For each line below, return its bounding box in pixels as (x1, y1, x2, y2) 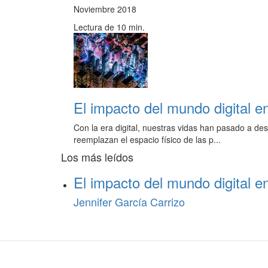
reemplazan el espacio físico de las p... (74, 133, 221, 146)
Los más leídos (61, 149, 133, 165)
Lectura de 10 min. (74, 21, 145, 33)
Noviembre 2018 (74, 3, 136, 16)
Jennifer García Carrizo (74, 194, 185, 210)
